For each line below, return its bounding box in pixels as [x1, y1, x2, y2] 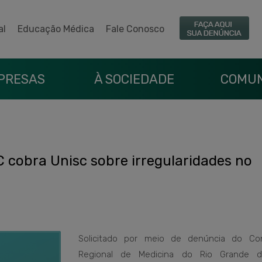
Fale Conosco [106, 23, 164, 35]
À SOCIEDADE [94, 71, 174, 87]
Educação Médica [18, 23, 94, 35]
